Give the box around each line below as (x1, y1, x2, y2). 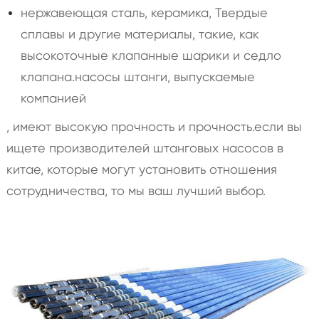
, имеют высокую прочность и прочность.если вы (6, 118, 302, 134)
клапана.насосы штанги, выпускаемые (20, 68, 255, 84)
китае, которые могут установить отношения (6, 161, 277, 177)
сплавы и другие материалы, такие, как (20, 26, 259, 41)
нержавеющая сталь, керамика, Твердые (20, 4, 268, 20)
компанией (20, 90, 86, 105)
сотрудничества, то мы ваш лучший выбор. (6, 182, 266, 198)
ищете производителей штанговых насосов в (6, 140, 283, 155)
